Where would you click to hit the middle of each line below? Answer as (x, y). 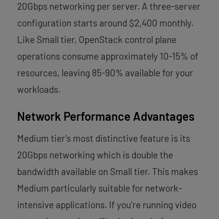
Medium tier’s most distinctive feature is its (104, 138)
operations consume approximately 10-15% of (108, 56)
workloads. (39, 89)
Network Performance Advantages (106, 116)
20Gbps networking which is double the (95, 154)
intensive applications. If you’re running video (107, 204)
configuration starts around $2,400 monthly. (105, 22)
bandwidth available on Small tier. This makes (108, 171)
